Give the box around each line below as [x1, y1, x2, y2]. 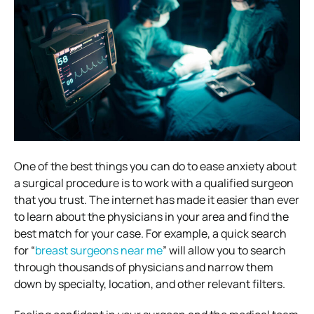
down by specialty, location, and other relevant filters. [14, 275, 285, 292]
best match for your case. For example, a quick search [14, 225, 287, 241]
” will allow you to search [163, 242, 286, 258]
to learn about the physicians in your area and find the [14, 208, 289, 224]
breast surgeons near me [35, 242, 163, 258]
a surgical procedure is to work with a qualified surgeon [14, 175, 294, 191]
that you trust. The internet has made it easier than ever [14, 191, 299, 207]
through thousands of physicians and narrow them [14, 259, 273, 275]
